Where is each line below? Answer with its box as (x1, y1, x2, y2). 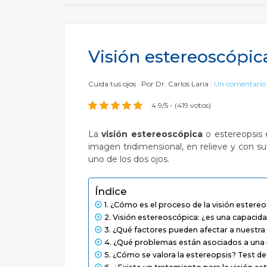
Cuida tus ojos (88, 79, 138, 88)
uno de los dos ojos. (88, 154, 169, 164)
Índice (95, 185, 127, 197)
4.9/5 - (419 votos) (151, 101, 211, 110)
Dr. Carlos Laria (156, 79, 209, 88)
